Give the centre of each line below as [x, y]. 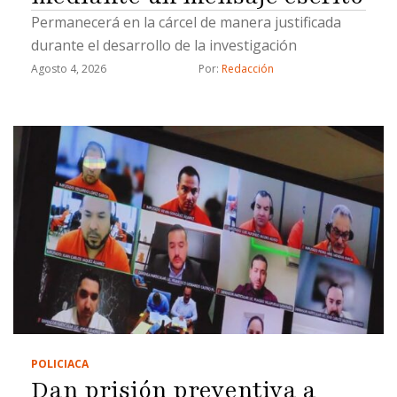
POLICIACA [60, 363]
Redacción [248, 68]
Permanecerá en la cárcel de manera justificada [186, 22]
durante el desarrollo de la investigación [164, 45]
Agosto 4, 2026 [69, 68]
